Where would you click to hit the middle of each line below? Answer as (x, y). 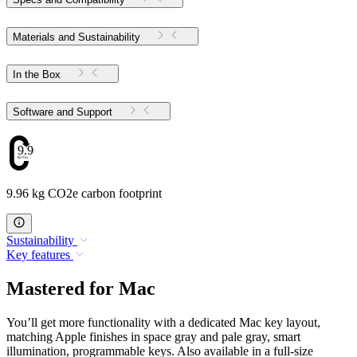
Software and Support (94, 112)
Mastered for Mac (81, 289)
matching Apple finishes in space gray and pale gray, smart (153, 337)
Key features (38, 255)
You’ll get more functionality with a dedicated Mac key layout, (163, 323)
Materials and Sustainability (76, 37)
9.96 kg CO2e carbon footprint (84, 194)
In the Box (37, 74)
